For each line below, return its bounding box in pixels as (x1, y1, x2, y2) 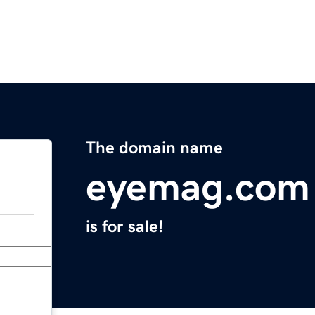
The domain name (86, 139, 223, 157)
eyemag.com (86, 167, 310, 207)
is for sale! (86, 218, 163, 236)
